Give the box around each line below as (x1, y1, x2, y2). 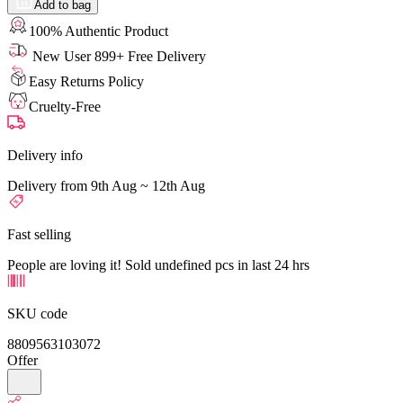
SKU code (7, 305, 67, 321)
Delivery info (7, 147, 83, 163)
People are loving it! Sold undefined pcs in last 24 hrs (7, 256, 309, 273)
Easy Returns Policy (29, 73, 144, 89)
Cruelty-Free (29, 98, 101, 114)
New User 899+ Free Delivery (29, 48, 206, 64)
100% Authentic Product (29, 22, 168, 39)
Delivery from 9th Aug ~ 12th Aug (7, 177, 205, 193)
